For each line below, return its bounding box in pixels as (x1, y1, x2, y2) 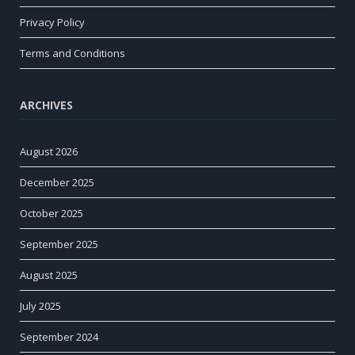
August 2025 (20, 267, 78, 282)
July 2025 (20, 298, 61, 313)
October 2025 (20, 205, 83, 220)
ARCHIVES (20, 97, 73, 113)
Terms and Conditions (20, 45, 125, 60)
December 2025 (20, 174, 94, 189)
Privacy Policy (20, 14, 85, 29)
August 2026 (20, 143, 78, 158)
